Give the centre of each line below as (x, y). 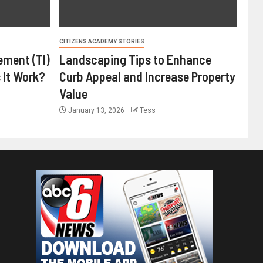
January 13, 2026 (96, 110)
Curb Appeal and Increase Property (147, 76)
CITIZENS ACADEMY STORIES (102, 41)
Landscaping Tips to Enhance (135, 59)
